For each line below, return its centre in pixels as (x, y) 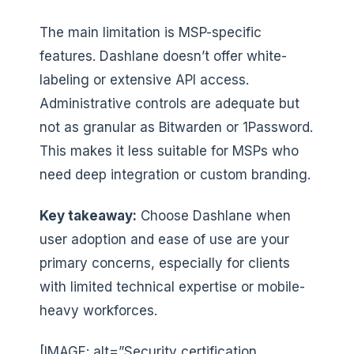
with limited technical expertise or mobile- (172, 286)
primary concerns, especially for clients (165, 263)
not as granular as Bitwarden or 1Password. (176, 127)
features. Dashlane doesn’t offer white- (163, 56)
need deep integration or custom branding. (175, 174)
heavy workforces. (98, 310)
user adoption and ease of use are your (164, 239)
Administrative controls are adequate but (169, 103)
